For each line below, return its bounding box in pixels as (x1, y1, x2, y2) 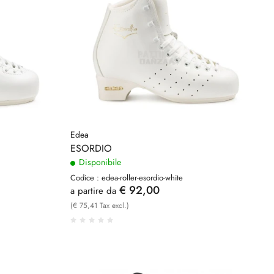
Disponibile (76, 155, 121, 168)
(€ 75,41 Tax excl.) (70, 199, 129, 211)
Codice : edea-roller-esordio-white (70, 171, 183, 183)
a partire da (70, 183, 116, 198)
